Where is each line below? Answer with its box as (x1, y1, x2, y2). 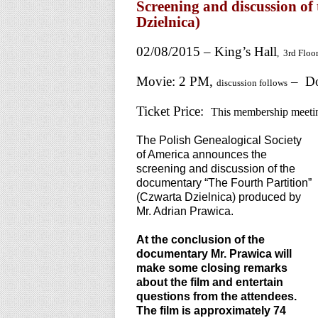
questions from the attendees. (136, 290, 297, 302)
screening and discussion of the (136, 163, 295, 175)
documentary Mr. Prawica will (136, 248, 292, 260)
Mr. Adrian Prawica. (136, 205, 234, 217)
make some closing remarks (136, 262, 287, 274)
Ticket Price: (136, 104, 211, 119)
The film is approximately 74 (136, 305, 286, 317)
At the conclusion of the (136, 234, 265, 246)
